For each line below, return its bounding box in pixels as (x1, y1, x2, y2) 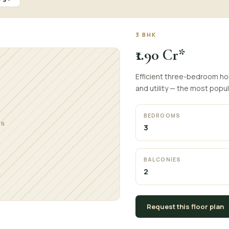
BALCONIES (144, 156, 181, 163)
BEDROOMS (144, 112, 180, 119)
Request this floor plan (147, 202, 224, 211)
